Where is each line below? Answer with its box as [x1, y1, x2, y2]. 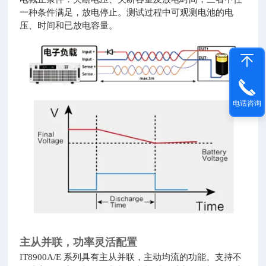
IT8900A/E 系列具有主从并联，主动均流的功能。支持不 [20, 252, 242, 262]
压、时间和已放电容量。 [20, 21, 118, 30]
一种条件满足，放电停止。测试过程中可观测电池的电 [20, 8, 234, 17]
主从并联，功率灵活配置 [20, 236, 138, 249]
